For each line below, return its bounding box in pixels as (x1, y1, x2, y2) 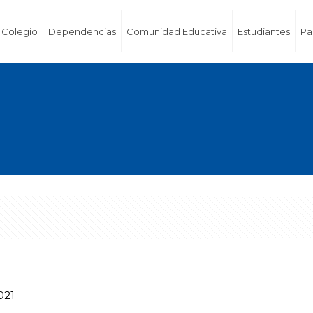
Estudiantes (238, 26, 291, 37)
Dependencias (48, 26, 117, 37)
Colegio (1, 26, 38, 37)
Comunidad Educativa (126, 26, 228, 37)
